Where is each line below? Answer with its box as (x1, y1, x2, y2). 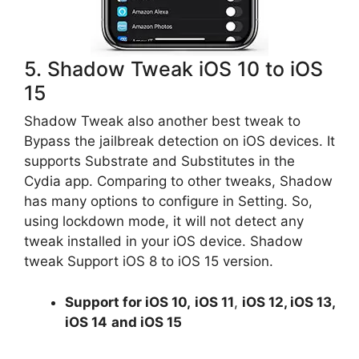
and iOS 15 (111, 313, 182, 330)
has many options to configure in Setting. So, (24, 193, 313, 209)
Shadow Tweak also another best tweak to (24, 113, 301, 129)
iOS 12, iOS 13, (242, 293, 335, 310)
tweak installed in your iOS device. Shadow (24, 233, 303, 249)
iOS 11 (195, 293, 234, 310)
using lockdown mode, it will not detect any (24, 213, 304, 229)
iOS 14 (65, 313, 107, 330)
